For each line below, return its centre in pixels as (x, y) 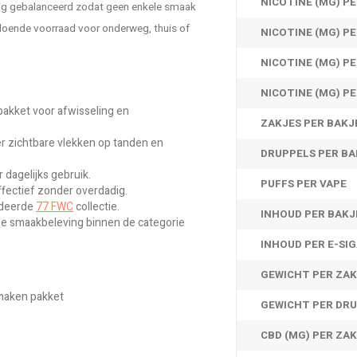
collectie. (96, 207)
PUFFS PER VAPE (304, 184)
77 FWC (55, 207)
